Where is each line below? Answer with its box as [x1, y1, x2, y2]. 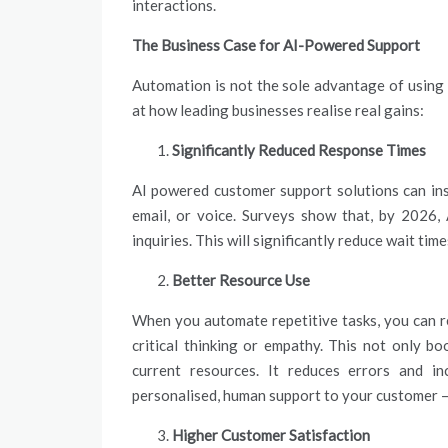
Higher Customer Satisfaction [172, 426, 373, 444]
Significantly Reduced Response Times [172, 141, 429, 159]
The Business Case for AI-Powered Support [132, 36, 423, 54]
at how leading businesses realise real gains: [132, 101, 427, 119]
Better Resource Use [172, 271, 310, 289]
